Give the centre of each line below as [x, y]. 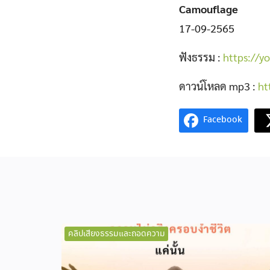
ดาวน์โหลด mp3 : [218, 86]
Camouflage [209, 8]
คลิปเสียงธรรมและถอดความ [116, 234]
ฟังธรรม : [201, 57]
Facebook [223, 120]
